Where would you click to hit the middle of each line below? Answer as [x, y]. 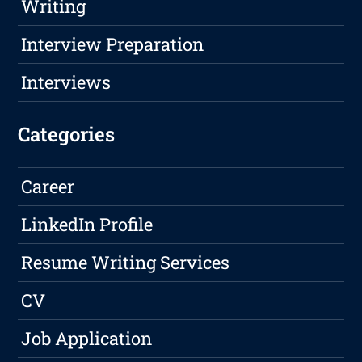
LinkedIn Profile [87, 225]
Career [48, 187]
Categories [67, 135]
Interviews [66, 82]
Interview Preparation [113, 44]
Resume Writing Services [126, 263]
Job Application [87, 339]
